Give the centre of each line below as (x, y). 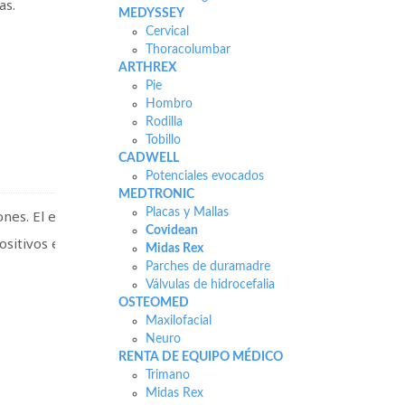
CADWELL (148, 158)
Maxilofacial (178, 321)
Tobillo (163, 140)
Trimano (167, 375)
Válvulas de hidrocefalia (210, 285)
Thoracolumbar (188, 50)
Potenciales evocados (204, 176)
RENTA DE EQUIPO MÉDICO (200, 357)
